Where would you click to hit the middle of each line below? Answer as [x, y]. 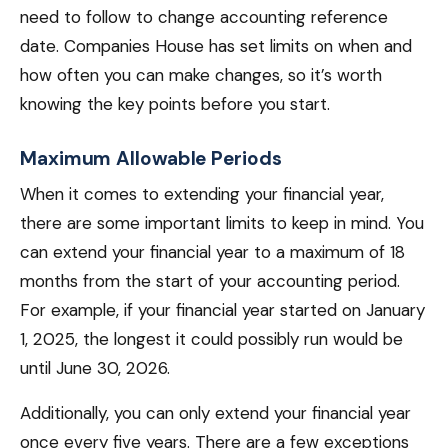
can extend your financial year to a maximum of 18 [212, 252]
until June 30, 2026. [95, 368]
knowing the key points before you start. [175, 104]
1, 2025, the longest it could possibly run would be [211, 339]
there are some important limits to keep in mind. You [222, 223]
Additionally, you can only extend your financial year [215, 413]
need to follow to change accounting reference [204, 17]
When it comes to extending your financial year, [202, 194]
